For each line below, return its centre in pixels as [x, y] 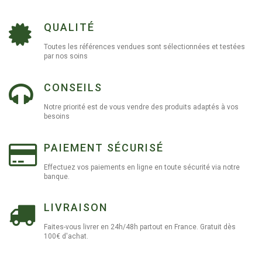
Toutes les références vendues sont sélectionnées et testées [144, 47]
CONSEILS [73, 87]
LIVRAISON [76, 208]
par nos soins [66, 56]
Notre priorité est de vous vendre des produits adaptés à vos [141, 107]
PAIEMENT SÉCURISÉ [104, 147]
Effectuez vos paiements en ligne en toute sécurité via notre [142, 167]
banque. [57, 176]
